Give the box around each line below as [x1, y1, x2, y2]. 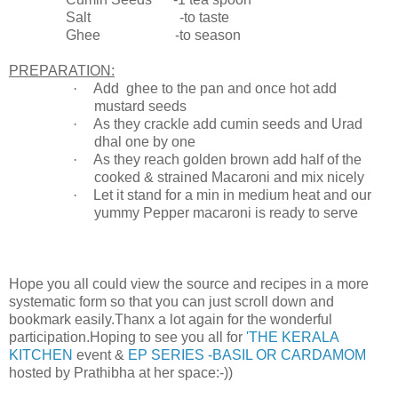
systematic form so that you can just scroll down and [9, 294, 334, 310]
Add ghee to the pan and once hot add [93, 81, 337, 97]
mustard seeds [94, 99, 187, 115]
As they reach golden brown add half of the [93, 152, 362, 168]
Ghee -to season [9, 28, 241, 44]
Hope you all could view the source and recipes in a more [9, 276, 369, 292]
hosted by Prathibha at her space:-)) [9, 365, 233, 381]
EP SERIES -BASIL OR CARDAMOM [124, 347, 366, 363]
